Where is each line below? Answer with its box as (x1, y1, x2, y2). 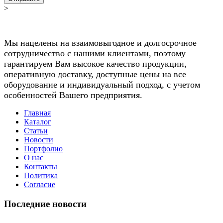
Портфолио (24, 144, 63, 153)
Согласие (24, 180, 55, 189)
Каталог (24, 117, 51, 126)
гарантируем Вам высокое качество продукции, (4, 59, 187, 69)
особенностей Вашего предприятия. (4, 90, 142, 101)
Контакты (24, 162, 57, 171)
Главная (24, 109, 51, 117)
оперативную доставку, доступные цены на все (4, 69, 186, 80)
